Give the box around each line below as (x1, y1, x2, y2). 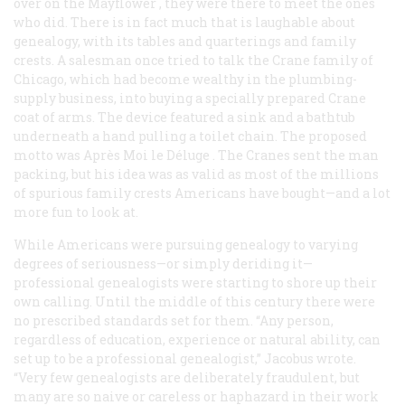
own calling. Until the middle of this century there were (14, 292, 375, 310)
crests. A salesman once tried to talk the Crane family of (14, 51, 373, 69)
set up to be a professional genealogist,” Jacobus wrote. (14, 349, 356, 367)
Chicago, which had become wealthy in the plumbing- (14, 70, 357, 88)
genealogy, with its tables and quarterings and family (14, 32, 356, 50)
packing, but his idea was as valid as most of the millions (14, 165, 379, 183)
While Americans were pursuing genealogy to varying (14, 235, 358, 253)
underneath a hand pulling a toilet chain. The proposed (14, 127, 367, 145)
